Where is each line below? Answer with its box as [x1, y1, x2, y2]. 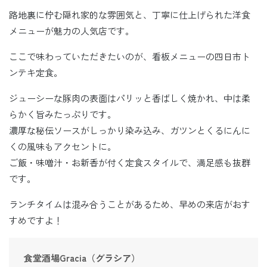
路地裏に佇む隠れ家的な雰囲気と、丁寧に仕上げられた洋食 [9, 8, 250, 21]
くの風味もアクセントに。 [9, 139, 116, 153]
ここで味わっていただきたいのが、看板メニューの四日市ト [9, 49, 250, 63]
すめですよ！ [9, 213, 63, 226]
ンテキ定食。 [9, 66, 63, 79]
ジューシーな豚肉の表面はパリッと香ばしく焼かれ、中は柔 [9, 91, 250, 104]
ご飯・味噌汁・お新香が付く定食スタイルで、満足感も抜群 [9, 156, 250, 169]
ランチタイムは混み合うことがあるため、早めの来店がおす [9, 197, 250, 210]
